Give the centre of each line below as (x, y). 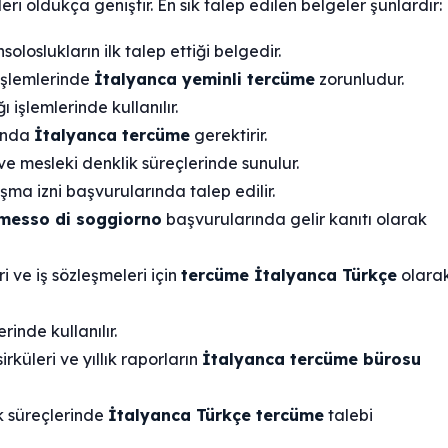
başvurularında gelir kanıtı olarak (294, 219)
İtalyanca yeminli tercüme (204, 79)
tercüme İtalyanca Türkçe (289, 275)
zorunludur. (359, 79)
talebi (348, 415)
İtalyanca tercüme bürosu (311, 359)
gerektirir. (228, 135)
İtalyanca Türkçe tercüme (216, 415)
